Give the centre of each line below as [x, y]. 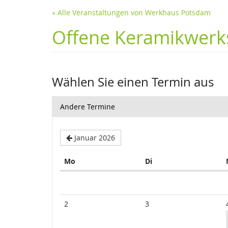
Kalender [75, 175]
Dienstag [167, 161]
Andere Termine [88, 107]
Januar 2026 [95, 138]
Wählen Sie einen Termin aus [133, 82]
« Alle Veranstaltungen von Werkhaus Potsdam [131, 12]
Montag [88, 161]
